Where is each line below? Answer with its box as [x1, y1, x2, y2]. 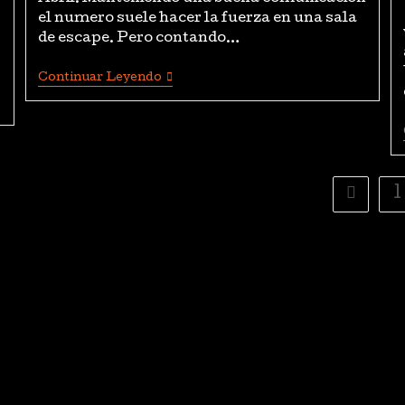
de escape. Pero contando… [37, 31, 240, 46]
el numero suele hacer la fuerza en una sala [37, 11, 357, 26]
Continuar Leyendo [37, 71, 162, 84]
